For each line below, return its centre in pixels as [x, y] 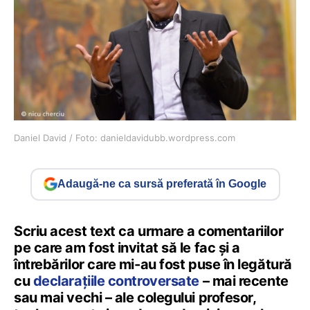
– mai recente [244, 281]
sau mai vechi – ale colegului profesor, [135, 297]
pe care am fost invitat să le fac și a [127, 247]
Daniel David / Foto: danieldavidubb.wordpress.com [125, 137]
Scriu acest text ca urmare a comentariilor [149, 231]
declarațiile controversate [116, 281]
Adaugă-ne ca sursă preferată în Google [162, 184]
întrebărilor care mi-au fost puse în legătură [153, 264]
